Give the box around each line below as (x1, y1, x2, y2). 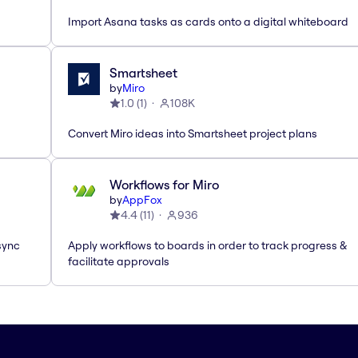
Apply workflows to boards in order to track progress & (68, 237, 347, 253)
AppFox (122, 192, 162, 207)
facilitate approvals (68, 253, 169, 268)
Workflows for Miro (109, 176, 219, 193)
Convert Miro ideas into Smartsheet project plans (68, 125, 317, 141)
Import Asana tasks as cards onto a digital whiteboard (68, 14, 348, 29)
